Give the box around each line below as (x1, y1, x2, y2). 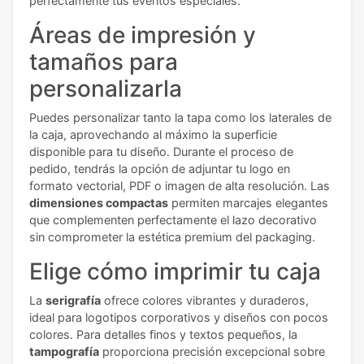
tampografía (29, 344, 99, 358)
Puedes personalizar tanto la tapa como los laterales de (29, 110, 331, 124)
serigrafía (45, 293, 101, 307)
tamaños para (29, 48, 178, 76)
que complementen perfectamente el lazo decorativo (29, 213, 317, 227)
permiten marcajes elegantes (168, 196, 328, 210)
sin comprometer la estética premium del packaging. (29, 230, 315, 244)
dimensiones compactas (29, 196, 168, 210)
